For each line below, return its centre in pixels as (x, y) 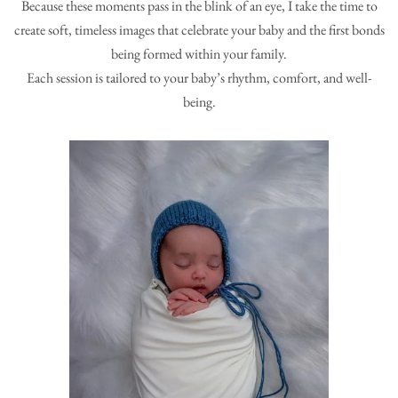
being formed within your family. (199, 54)
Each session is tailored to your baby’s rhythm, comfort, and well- (199, 78)
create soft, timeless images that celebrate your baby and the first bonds (199, 30)
